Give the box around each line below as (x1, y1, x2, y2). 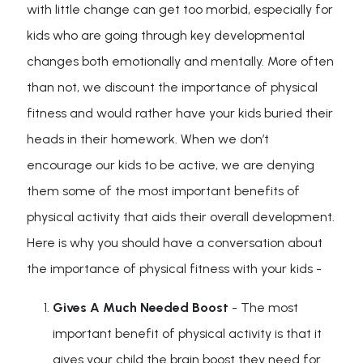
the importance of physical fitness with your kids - (27, 261, 322, 276)
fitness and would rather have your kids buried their (27, 105, 334, 121)
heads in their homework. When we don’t (27, 131, 270, 147)
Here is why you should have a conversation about (27, 235, 323, 250)
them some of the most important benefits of (27, 183, 301, 199)
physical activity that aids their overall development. (27, 209, 335, 224)
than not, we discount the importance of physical (27, 79, 318, 95)
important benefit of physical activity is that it (53, 326, 322, 341)
